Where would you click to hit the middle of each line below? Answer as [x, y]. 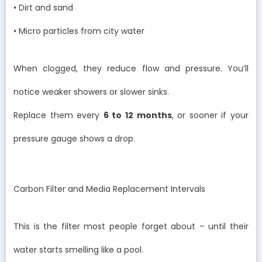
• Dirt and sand [43, 7]
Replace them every [58, 116]
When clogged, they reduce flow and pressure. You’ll [131, 69]
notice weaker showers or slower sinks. [91, 92]
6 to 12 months [137, 116]
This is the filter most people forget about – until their [131, 227]
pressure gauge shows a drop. [74, 139]
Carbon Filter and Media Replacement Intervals [109, 189]
